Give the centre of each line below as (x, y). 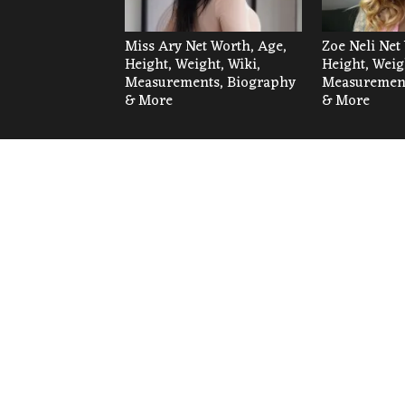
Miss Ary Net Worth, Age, (206, 47)
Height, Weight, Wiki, (193, 66)
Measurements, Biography (210, 84)
